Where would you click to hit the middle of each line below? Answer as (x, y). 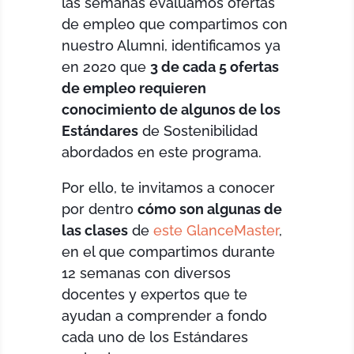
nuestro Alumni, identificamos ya (171, 45)
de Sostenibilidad (198, 130)
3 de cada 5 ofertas (215, 66)
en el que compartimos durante (169, 251)
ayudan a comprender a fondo (165, 315)
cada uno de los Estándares (155, 337)
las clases (95, 230)
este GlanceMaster (217, 230)
